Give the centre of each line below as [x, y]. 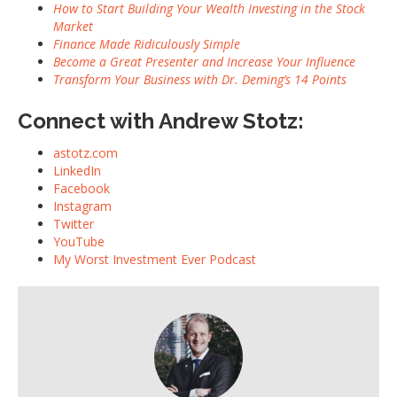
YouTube [79, 242]
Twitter [74, 224]
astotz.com [86, 153]
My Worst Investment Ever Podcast [155, 260]
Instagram [82, 206]
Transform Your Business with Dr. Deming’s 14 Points [200, 80]
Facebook [82, 189]
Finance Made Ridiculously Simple [147, 44]
